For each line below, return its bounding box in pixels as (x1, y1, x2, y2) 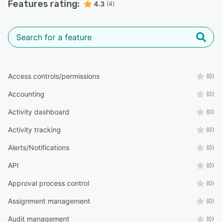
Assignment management (8, 197, 90, 206)
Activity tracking (8, 125, 61, 134)
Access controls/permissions (8, 72, 100, 81)
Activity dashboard (8, 108, 69, 116)
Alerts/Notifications (8, 143, 69, 152)
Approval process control (8, 179, 89, 188)
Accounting (8, 90, 45, 99)
